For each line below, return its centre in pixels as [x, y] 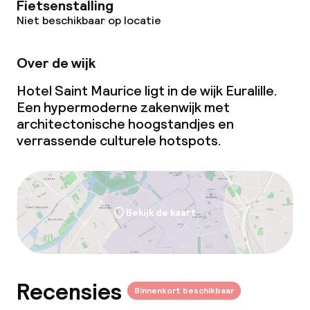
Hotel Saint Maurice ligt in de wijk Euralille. [147, 91]
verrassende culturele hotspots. [119, 140]
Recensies [69, 292]
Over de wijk [56, 63]
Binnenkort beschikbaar [184, 291]
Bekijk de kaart [161, 212]
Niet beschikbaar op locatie [89, 20]
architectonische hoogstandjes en [125, 124]
